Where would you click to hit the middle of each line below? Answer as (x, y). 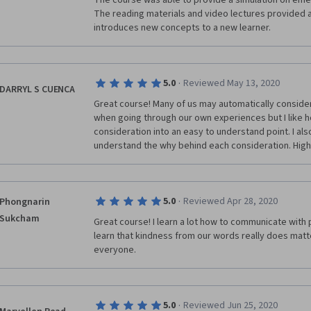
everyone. (116, 250)
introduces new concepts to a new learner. (183, 28)
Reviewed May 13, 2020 (231, 83)
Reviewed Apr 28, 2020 (230, 201)
